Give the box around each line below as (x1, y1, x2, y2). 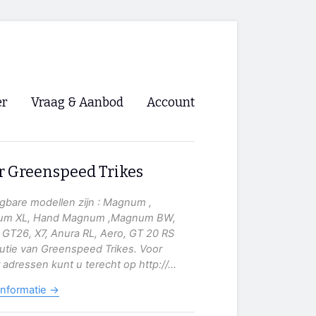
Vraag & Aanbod (31, 95, 123, 110)
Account (147, 95, 195, 110)
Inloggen (148, 145, 192, 157)
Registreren (141, 175, 199, 187)
